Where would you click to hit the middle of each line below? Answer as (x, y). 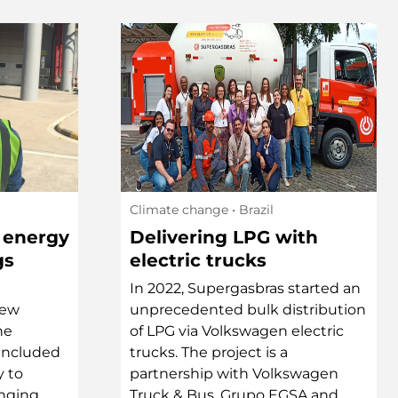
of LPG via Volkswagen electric (237, 330)
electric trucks (198, 260)
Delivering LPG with (224, 237)
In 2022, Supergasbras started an (245, 288)
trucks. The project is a (209, 352)
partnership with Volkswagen (234, 373)
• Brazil (251, 209)
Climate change (179, 209)
